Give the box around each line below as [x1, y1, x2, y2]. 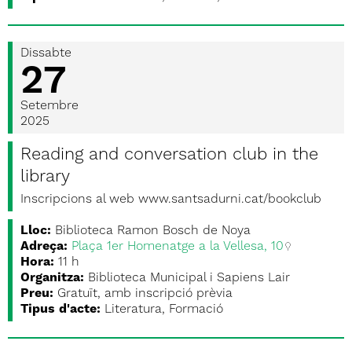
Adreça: [20, 240, 68, 253]
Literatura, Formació [104, 303, 223, 316]
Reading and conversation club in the [20, 146, 318, 163]
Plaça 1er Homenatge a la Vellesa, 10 [71, 240, 284, 253]
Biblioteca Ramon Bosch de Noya [55, 225, 251, 237]
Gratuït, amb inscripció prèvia [57, 288, 233, 300]
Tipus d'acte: [20, 303, 101, 316]
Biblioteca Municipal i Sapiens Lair [88, 272, 290, 284]
